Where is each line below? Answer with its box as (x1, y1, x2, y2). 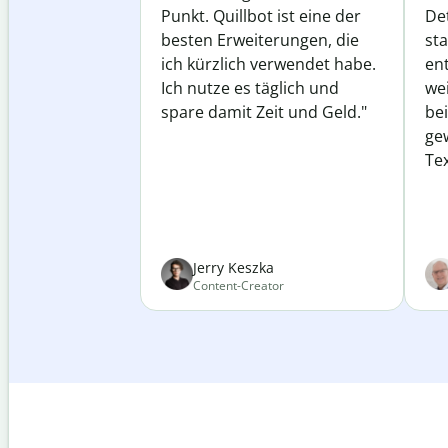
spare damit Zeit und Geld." (161, 101, 367, 123)
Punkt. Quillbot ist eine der (161, 5, 361, 27)
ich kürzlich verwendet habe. (161, 53, 376, 75)
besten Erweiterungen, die (161, 29, 359, 51)
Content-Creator (193, 277, 284, 294)
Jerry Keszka (193, 258, 274, 277)
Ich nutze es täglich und (161, 77, 339, 99)
